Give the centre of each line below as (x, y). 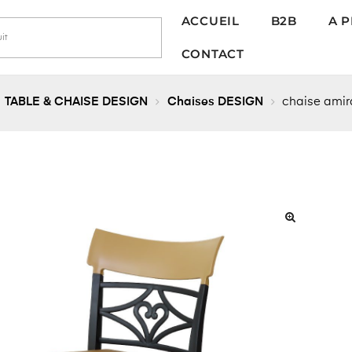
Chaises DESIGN (215, 102)
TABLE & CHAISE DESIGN (77, 102)
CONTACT (213, 53)
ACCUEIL (210, 20)
